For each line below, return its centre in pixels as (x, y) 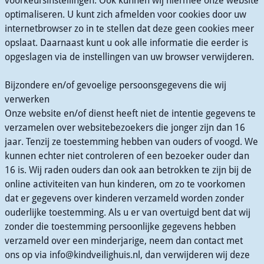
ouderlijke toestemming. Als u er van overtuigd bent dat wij (128, 212)
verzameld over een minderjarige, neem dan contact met (124, 241)
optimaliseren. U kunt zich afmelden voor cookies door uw (126, 14)
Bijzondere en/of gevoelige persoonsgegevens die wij (115, 85)
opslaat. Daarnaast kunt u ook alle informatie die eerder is (126, 43)
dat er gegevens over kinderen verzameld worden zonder (124, 198)
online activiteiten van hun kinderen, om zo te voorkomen (125, 184)
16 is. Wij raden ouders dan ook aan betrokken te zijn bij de (128, 170)
